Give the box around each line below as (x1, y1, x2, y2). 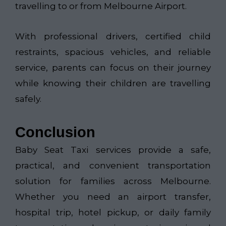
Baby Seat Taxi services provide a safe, (15, 145, 211, 155)
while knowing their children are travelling (15, 78, 211, 89)
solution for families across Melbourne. (15, 176, 211, 187)
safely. (15, 94, 41, 104)
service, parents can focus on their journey (15, 63, 211, 73)
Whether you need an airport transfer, (15, 192, 211, 202)
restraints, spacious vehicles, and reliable (15, 47, 211, 58)
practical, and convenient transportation (15, 160, 211, 171)
